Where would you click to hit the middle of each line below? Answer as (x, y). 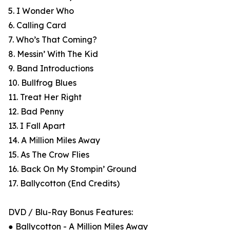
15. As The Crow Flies (49, 155)
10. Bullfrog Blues (42, 83)
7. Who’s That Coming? (53, 40)
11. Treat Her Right (45, 97)
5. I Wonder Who (41, 11)
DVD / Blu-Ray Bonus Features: (71, 212)
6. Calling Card (37, 25)
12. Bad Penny (36, 112)
